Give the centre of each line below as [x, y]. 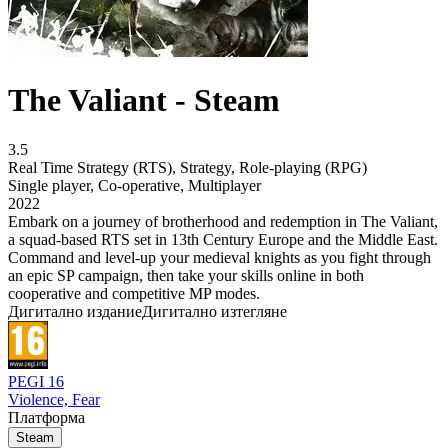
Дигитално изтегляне [214, 311]
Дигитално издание [75, 311]
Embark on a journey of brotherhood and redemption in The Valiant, [223, 221]
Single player [49, 185]
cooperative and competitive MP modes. [134, 293]
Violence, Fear [54, 400]
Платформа [46, 418]
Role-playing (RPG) [303, 167]
